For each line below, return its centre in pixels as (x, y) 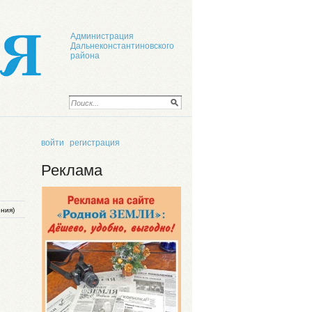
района (85, 56)
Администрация (102, 36)
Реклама (72, 170)
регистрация (95, 143)
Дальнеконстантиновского (122, 46)
